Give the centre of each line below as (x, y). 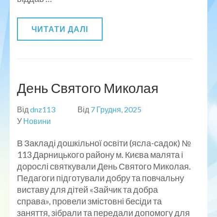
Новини (37, 121)
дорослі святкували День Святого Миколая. (104, 166)
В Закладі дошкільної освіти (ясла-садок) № (104, 143)
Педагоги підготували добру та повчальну (101, 178)
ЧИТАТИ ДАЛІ (60, 29)
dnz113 (43, 109)
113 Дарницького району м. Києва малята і (100, 154)
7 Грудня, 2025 (116, 109)
